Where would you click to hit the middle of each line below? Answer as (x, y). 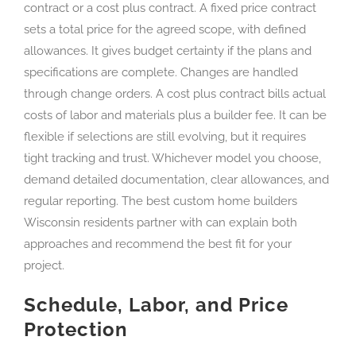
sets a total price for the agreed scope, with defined (165, 30)
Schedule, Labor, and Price (156, 305)
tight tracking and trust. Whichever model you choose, (172, 159)
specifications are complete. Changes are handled (161, 73)
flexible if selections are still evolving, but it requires (165, 137)
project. (44, 266)
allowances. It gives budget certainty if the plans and (168, 51)
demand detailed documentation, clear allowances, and (176, 180)
